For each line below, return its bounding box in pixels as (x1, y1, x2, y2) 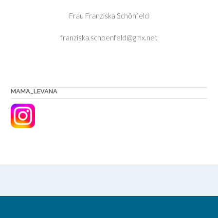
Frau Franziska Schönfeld (69, 11, 149, 20)
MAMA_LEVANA (11, 88, 57, 95)
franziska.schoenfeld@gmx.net (60, 33, 158, 42)
